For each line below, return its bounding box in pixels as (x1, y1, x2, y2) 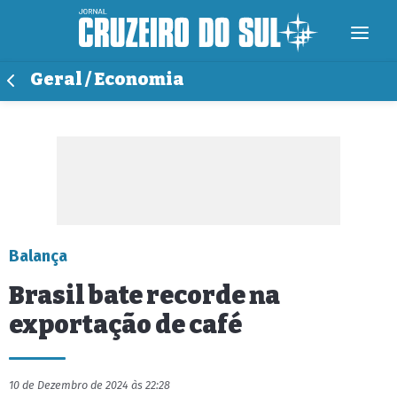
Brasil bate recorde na (9, 281, 280, 310)
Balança (9, 246, 67, 266)
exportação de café (9, 310, 242, 339)
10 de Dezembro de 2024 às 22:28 (9, 378, 170, 392)
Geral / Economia (30, 69, 184, 90)
